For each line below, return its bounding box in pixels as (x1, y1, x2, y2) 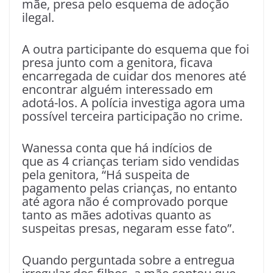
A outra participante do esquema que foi (22, 41, 249, 58)
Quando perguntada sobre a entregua (22, 252, 235, 269)
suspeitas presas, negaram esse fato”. (22, 220, 235, 237)
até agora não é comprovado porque (22, 193, 228, 210)
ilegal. (22, 9, 54, 26)
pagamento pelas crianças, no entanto (22, 180, 237, 197)
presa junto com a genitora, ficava (22, 54, 213, 71)
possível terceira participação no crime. (22, 108, 243, 125)
